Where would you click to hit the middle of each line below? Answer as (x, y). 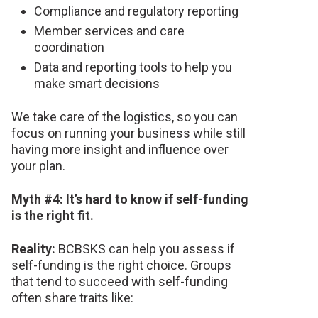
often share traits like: (72, 297)
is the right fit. (53, 215)
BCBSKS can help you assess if (145, 248)
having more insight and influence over (120, 149)
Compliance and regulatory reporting (136, 11)
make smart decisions (97, 83)
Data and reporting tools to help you (133, 67)
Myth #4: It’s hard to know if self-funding (130, 199)
